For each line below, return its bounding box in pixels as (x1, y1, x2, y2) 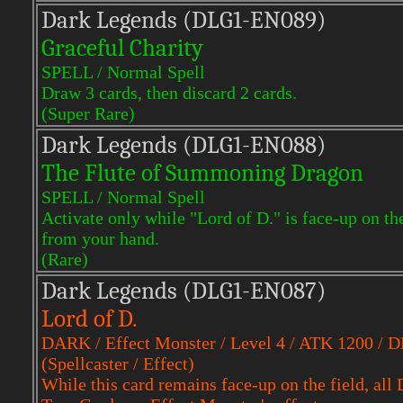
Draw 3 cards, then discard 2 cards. (41, 83, 297, 103)
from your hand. (41, 228, 159, 248)
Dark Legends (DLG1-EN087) (41, 277, 326, 305)
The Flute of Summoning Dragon (41, 159, 363, 187)
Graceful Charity (41, 34, 203, 62)
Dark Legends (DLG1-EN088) (41, 131, 326, 159)
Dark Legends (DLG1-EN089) (41, 6, 326, 34)
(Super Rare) (41, 103, 135, 123)
